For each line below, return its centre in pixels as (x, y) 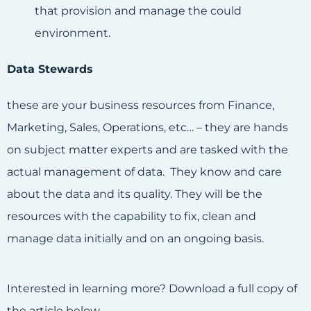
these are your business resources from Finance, (141, 106)
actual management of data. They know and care (144, 172)
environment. (73, 33)
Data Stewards (50, 69)
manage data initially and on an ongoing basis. (135, 239)
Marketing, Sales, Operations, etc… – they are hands (148, 128)
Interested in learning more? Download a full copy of (152, 289)
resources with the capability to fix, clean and (132, 217)
